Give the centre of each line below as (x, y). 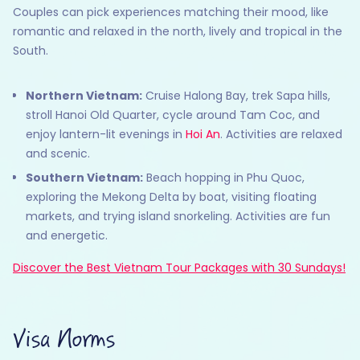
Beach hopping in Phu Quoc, (224, 178)
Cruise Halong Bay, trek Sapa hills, (236, 96)
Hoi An (203, 134)
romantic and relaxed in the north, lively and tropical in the (178, 31)
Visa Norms (64, 340)
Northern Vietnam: (84, 96)
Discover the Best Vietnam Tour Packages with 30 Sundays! (179, 268)
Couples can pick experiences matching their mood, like (171, 12)
